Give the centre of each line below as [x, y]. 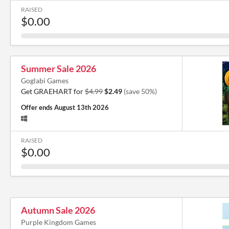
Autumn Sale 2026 [58, 210]
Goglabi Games [45, 80]
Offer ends [38, 107]
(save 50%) [140, 91]
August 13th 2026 [82, 107]
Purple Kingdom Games [59, 222]
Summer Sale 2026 [59, 68]
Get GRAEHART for [53, 91]
